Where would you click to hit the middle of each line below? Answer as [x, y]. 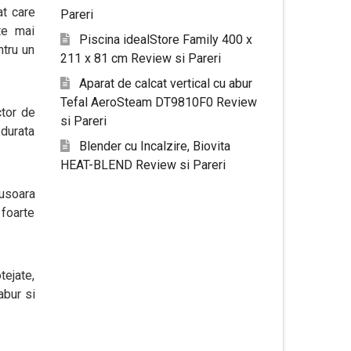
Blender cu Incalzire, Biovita [154, 146]
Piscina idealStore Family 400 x [165, 40]
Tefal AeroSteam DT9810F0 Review [158, 102]
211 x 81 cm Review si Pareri [140, 58]
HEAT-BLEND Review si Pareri [143, 165]
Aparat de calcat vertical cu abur [165, 83]
